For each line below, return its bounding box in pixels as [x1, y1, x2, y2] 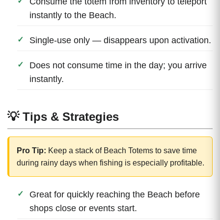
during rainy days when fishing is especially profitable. [17, 158, 204, 167]
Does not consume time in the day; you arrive [29, 60, 207, 70]
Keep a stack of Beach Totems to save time [46, 146, 197, 155]
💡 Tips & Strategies [7, 110, 119, 123]
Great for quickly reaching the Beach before [29, 189, 200, 199]
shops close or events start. [29, 203, 137, 213]
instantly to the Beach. [29, 10, 116, 20]
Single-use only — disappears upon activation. [29, 35, 211, 45]
